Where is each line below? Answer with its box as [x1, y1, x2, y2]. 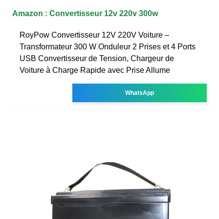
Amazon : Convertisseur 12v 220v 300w [12, 9, 158, 18]
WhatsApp [125, 89, 154, 96]
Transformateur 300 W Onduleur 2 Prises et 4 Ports [20, 42, 196, 51]
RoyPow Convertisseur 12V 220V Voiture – [20, 30, 169, 39]
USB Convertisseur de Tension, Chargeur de [20, 54, 174, 63]
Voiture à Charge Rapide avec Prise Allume [20, 66, 170, 74]
